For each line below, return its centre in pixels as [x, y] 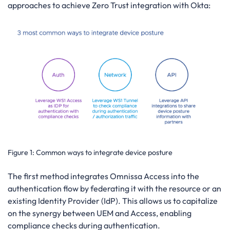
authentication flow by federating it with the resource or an [114, 189]
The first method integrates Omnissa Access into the [103, 176]
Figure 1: [22, 152]
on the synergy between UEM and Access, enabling [100, 213]
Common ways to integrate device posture [104, 152]
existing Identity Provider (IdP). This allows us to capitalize [113, 201]
